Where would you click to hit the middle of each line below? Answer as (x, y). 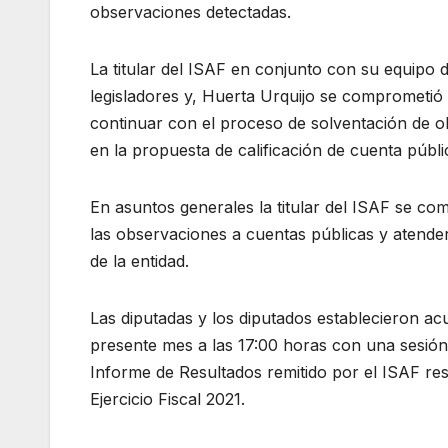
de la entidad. (139, 261)
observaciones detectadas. (190, 12)
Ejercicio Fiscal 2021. (167, 399)
